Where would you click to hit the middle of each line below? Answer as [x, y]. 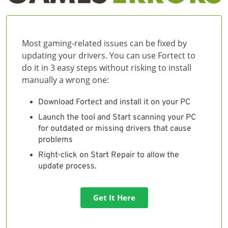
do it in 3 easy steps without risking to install [107, 67]
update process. [67, 166]
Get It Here [114, 197]
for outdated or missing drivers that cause [115, 129]
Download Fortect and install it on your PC [114, 102]
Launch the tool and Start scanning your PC [117, 117]
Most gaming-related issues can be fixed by [104, 43]
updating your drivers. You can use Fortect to [109, 55]
